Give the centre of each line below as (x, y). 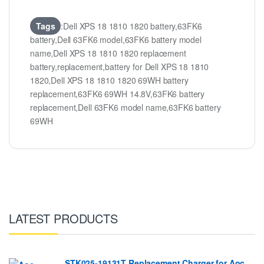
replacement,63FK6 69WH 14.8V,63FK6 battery (118, 94)
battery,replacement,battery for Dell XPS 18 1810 (120, 67)
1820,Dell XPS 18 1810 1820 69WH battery (109, 80)
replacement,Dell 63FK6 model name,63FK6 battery (126, 108)
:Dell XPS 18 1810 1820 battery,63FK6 (131, 26)
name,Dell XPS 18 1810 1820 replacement (108, 53)
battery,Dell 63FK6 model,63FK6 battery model (116, 40)
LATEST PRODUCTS (63, 218)
